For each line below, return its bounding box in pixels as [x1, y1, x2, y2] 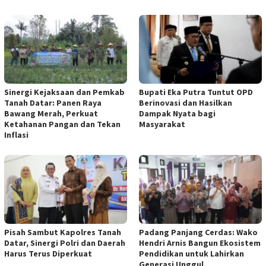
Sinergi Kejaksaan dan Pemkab [4, 86, 125, 97]
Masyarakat [139, 118, 185, 129]
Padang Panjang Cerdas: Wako [139, 226, 258, 237]
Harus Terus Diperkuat [4, 248, 92, 259]
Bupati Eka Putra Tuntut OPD [139, 86, 253, 97]
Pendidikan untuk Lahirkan [139, 248, 244, 259]
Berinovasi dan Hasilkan [139, 97, 232, 108]
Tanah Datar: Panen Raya [4, 97, 102, 108]
